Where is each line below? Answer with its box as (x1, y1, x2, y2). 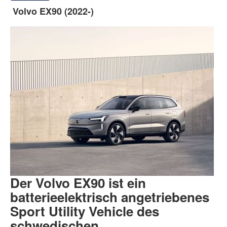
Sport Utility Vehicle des (10, 202, 159, 221)
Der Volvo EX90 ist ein (10, 173, 146, 193)
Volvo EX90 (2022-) (13, 5, 94, 18)
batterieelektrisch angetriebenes (10, 187, 209, 207)
